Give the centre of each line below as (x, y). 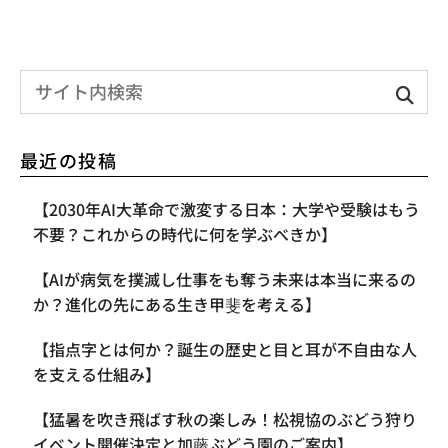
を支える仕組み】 (97, 373)
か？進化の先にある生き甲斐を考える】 (177, 303)
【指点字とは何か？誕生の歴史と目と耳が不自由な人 (225, 348)
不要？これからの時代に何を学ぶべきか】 (185, 233)
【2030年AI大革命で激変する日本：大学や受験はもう (226, 208)
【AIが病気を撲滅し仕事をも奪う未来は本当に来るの (224, 278)
